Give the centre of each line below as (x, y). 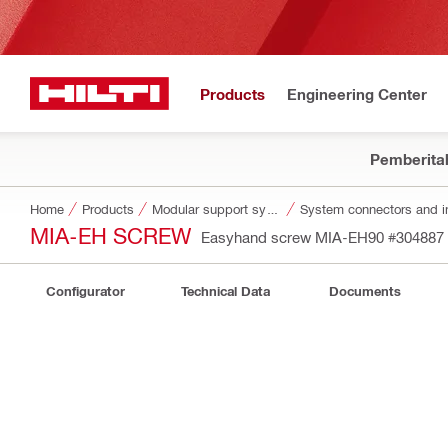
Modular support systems (272, 208)
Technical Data (225, 291)
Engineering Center (357, 93)
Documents (365, 291)
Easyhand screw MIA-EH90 (294, 237)
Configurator (85, 291)
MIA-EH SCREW (110, 234)
